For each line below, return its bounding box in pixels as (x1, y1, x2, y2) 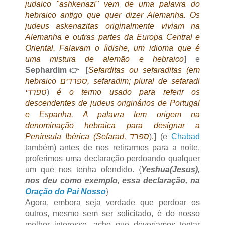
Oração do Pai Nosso (25, 187, 106, 196)
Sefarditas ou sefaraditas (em (88, 66, 200, 75)
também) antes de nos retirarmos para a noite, (25, 143, 200, 152)
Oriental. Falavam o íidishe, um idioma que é (25, 44, 200, 53)
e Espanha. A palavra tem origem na (25, 110, 200, 119)
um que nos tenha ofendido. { (25, 165, 142, 174)
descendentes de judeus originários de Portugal (25, 99, 200, 108)
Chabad (171, 132, 200, 141)
